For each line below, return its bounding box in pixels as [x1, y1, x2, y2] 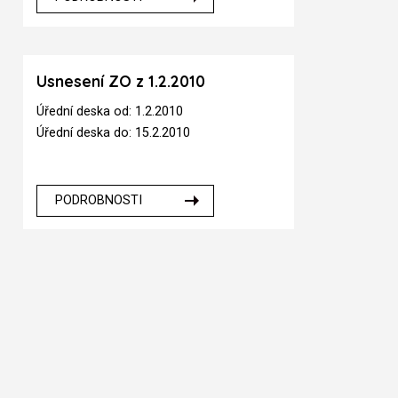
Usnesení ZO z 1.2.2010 [36, 71, 206, 91]
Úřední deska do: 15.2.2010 [36, 125, 191, 141]
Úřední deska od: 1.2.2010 [36, 104, 184, 120]
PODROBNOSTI [54, 193, 142, 209]
